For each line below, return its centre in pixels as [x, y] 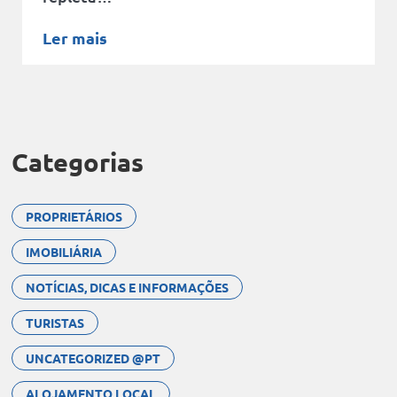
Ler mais [74, 37]
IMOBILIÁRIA [63, 251]
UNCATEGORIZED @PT [93, 358]
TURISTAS [54, 322]
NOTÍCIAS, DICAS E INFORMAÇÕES [127, 287]
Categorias [77, 162]
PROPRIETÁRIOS [74, 216]
